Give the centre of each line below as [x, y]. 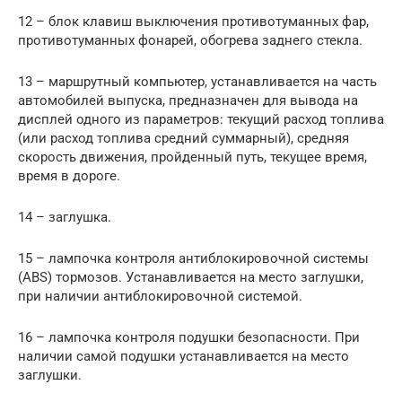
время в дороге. [69, 175]
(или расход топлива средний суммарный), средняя [184, 138]
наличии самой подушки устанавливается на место [184, 356]
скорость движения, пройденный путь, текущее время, [192, 157]
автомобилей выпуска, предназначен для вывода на [188, 100]
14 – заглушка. [65, 217]
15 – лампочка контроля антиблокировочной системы [193, 258]
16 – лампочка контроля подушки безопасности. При [189, 337]
